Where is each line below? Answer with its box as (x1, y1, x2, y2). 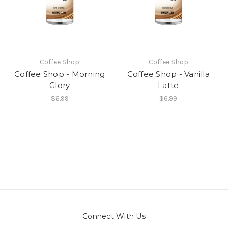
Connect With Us (82, 211, 146, 221)
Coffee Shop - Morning (14, 69, 105, 79)
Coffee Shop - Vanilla (127, 69, 210, 79)
